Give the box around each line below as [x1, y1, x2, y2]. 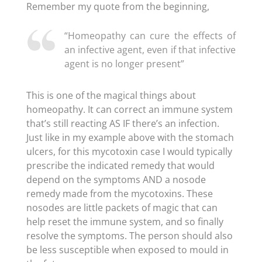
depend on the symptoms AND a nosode [26, 173, 206, 186]
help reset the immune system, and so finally [26, 215, 223, 228]
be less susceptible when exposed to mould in [26, 243, 229, 256]
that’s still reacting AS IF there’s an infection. [26, 117, 219, 130]
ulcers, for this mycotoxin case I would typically [26, 145, 232, 158]
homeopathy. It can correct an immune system [26, 103, 233, 116]
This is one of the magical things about [26, 89, 196, 102]
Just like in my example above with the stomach [26, 131, 234, 144]
